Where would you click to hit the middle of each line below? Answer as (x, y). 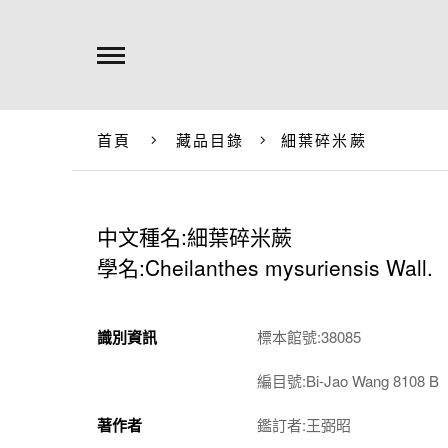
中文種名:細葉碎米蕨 (194, 236)
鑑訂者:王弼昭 (304, 424)
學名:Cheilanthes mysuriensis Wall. (265, 267)
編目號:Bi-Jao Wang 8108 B (348, 380)
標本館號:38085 (309, 336)
